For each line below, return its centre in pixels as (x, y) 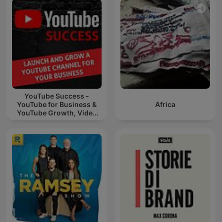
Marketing (57, 121)
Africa (165, 105)
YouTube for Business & (57, 105)
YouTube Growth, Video (57, 113)
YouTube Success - (57, 96)
